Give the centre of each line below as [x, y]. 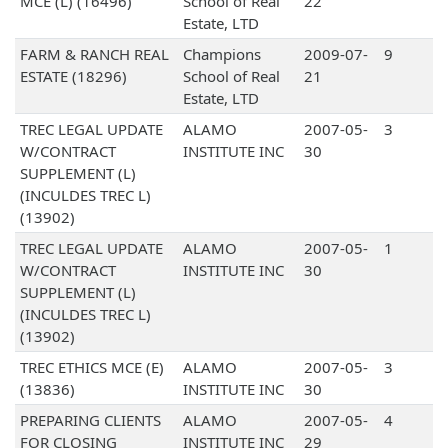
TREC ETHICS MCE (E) [91, 367]
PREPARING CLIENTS [90, 420]
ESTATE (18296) [73, 76]
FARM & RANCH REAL [94, 54]
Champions [221, 54]
